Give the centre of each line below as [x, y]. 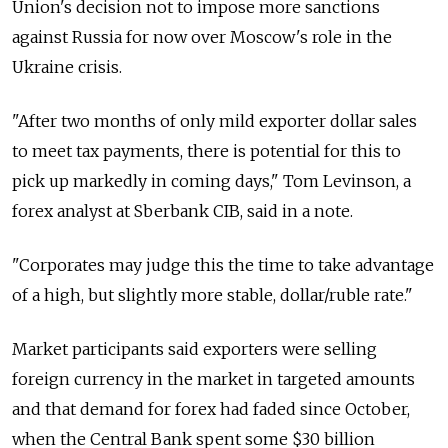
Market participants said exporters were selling [194, 349]
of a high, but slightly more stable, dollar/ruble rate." [212, 295]
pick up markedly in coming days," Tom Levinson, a [211, 181]
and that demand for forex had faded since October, [211, 409]
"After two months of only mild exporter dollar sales [214, 121]
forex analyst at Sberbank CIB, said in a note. [182, 211]
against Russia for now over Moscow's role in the [202, 37]
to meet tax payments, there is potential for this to [206, 151]
